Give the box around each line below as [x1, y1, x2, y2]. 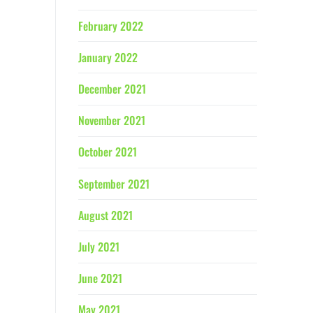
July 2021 [78, 238, 119, 255]
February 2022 [78, 17, 143, 34]
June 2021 [78, 270, 122, 287]
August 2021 [78, 206, 133, 224]
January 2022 [78, 48, 138, 66]
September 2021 [78, 175, 150, 192]
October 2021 [78, 143, 137, 161]
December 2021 [78, 80, 146, 98]
